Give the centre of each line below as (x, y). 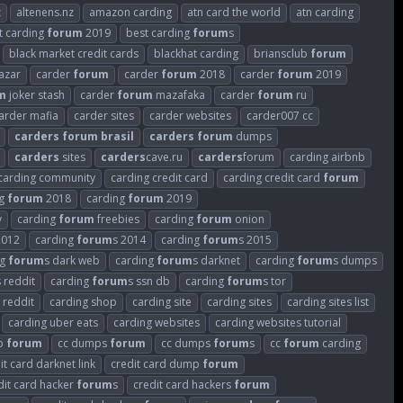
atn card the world (234, 12)
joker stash (36, 94)
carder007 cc (280, 115)
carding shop (83, 301)
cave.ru (164, 157)
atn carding (325, 12)
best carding (159, 32)
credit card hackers (184, 384)
